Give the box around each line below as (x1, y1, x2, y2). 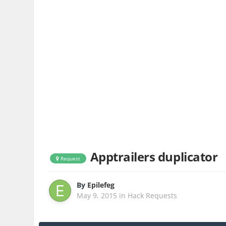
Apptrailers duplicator (90, 148, 218, 165)
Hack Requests (128, 191, 178, 201)
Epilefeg (87, 180, 115, 190)
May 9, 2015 (77, 191, 118, 201)
